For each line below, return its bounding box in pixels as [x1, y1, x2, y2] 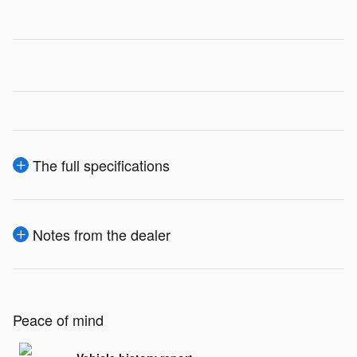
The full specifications [33, 155, 170, 176]
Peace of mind [13, 309, 104, 331]
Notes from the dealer [33, 224, 171, 245]
